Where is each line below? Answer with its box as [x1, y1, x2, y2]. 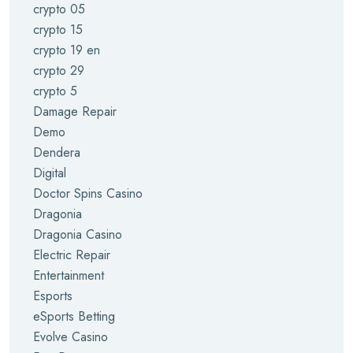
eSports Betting [33, 307, 115, 325]
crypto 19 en [33, 41, 100, 59]
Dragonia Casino [33, 225, 122, 243]
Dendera [33, 143, 80, 162]
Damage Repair [33, 102, 117, 121]
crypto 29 [33, 61, 84, 80]
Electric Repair [33, 246, 110, 264]
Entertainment [33, 266, 104, 284]
